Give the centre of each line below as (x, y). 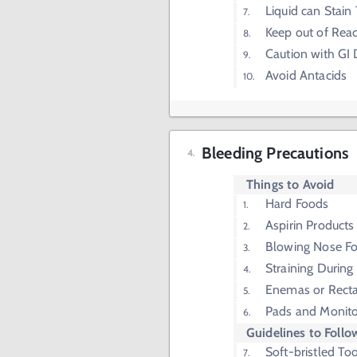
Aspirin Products (310, 225)
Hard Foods (297, 204)
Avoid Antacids (306, 75)
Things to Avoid (290, 184)
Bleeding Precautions (275, 153)
